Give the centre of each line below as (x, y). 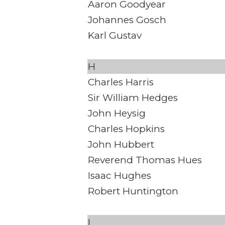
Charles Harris (121, 82)
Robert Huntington (133, 191)
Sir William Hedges (133, 98)
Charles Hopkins (126, 129)
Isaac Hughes (120, 176)
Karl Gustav (115, 36)
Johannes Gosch (127, 20)
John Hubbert (121, 145)
